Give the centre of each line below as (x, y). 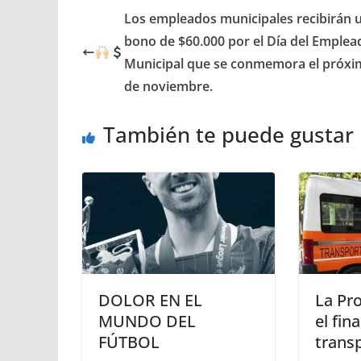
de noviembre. (169, 87)
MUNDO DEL (147, 321)
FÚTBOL (129, 342)
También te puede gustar (228, 135)
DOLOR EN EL (150, 300)
